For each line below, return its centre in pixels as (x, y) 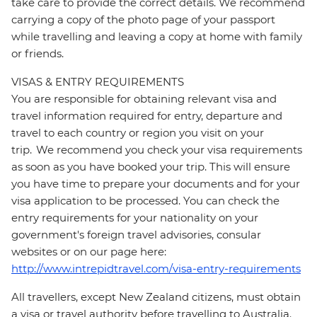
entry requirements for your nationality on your (135, 218)
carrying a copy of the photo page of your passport (143, 20)
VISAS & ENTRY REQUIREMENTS (98, 82)
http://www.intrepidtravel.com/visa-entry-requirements (156, 269)
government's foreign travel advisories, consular (136, 235)
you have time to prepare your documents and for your (156, 184)
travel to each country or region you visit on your (138, 133)
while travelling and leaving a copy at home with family (157, 37)
